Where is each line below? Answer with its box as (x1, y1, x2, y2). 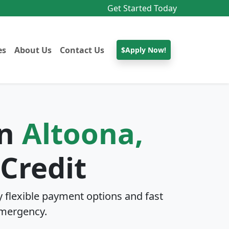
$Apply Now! (121, 45, 166, 55)
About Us (14, 44, 52, 56)
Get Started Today (107, 3, 177, 14)
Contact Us (60, 44, 104, 56)
